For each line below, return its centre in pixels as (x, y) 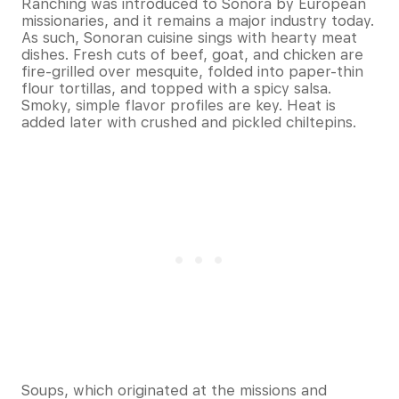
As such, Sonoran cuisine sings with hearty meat (189, 37)
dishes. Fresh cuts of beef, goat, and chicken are (192, 54)
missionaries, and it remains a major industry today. (198, 20)
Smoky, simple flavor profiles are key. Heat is (179, 105)
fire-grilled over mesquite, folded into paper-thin (192, 71)
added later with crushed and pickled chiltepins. (189, 122)
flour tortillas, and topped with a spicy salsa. (176, 88)
